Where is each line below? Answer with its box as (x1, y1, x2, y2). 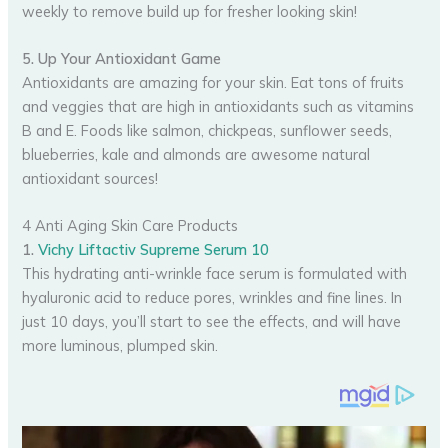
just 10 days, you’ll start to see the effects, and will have (22, 312, 402, 332)
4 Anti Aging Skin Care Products (22, 216, 239, 236)
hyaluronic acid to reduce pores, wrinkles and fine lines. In (22, 288, 403, 308)
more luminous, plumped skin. (22, 336, 219, 356)
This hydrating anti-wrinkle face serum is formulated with (22, 264, 408, 284)
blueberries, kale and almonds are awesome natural (22, 144, 371, 164)
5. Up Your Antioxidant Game (22, 48, 222, 68)
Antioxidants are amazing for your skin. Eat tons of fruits (22, 72, 405, 92)
